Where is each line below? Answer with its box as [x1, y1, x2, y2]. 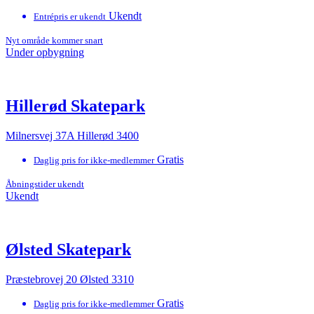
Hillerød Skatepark [6, 97, 145, 116]
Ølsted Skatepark [6, 240, 131, 259]
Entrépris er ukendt [34, 11, 106, 22]
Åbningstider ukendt [6, 179, 84, 190]
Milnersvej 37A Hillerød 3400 [6, 130, 139, 142]
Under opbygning [6, 46, 84, 59]
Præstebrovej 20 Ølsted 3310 [6, 273, 134, 285]
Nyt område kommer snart [6, 35, 103, 46]
